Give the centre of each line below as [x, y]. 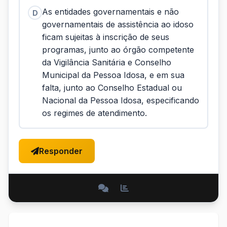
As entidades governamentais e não [110, 12]
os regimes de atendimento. [94, 113]
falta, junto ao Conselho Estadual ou [112, 88]
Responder [61, 151]
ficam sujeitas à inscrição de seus [106, 37]
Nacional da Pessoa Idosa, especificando [121, 100]
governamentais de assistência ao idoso [118, 24]
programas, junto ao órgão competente [118, 50]
